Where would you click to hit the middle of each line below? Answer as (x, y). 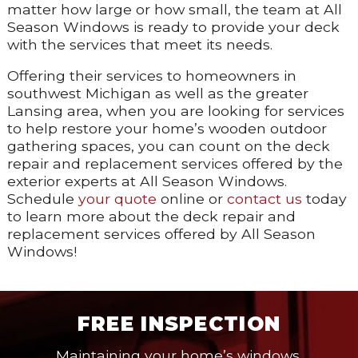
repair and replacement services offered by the (175, 164)
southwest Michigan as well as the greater (157, 93)
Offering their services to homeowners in (151, 76)
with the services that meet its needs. (139, 44)
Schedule (42, 199)
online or (191, 199)
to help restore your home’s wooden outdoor (167, 129)
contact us (264, 199)
